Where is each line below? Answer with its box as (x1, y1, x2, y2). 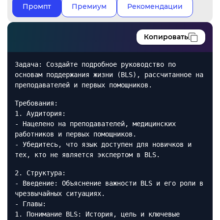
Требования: (15, 99, 58, 107)
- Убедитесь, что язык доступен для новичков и (15, 140, 192, 148)
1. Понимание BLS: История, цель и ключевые (15, 210, 180, 218)
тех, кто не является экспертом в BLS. (15, 151, 160, 159)
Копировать (144, 32, 188, 41)
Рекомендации (127, 2, 183, 11)
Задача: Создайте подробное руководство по (15, 60, 176, 68)
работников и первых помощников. (15, 130, 137, 138)
